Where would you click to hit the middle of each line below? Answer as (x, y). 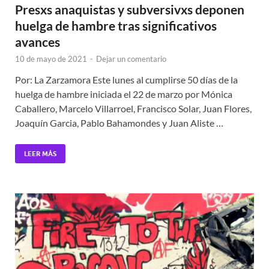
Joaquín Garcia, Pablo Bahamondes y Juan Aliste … (119, 122)
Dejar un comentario (131, 59)
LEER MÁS (40, 153)
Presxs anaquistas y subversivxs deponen (130, 9)
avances (38, 41)
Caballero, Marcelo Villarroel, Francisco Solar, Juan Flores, (133, 108)
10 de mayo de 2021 (51, 59)
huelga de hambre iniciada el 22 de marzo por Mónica (124, 94)
